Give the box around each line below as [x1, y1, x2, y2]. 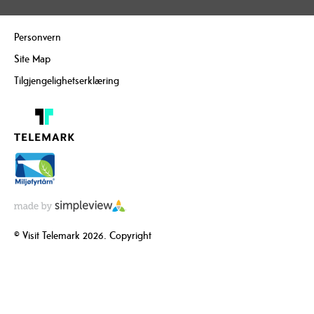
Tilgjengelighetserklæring [14, 74, 119, 88]
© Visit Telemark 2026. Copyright [14, 228, 151, 243]
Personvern [14, 30, 61, 44]
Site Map [14, 52, 50, 66]
